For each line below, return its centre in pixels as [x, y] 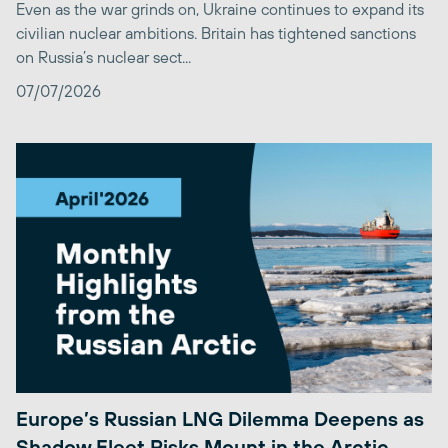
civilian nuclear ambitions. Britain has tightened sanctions [216, 33]
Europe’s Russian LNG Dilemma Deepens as [220, 418]
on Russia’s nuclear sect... [103, 57]
